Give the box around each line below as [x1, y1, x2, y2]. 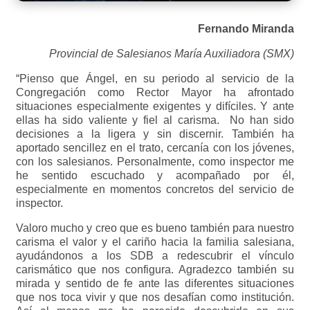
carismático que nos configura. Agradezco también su [15, 263, 295, 275]
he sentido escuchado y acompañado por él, [15, 169, 295, 181]
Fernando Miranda [198, 22, 295, 35]
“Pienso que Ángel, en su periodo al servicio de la [15, 72, 295, 84]
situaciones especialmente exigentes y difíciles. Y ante [15, 100, 295, 112]
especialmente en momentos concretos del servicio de [15, 183, 295, 195]
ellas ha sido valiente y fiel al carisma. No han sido [15, 113, 295, 126]
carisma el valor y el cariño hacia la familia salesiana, [15, 235, 295, 248]
